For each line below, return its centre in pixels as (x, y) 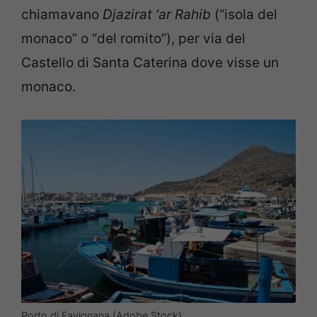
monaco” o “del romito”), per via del (133, 39)
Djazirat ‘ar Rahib (157, 15)
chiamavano (62, 15)
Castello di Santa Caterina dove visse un (150, 63)
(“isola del (244, 15)
